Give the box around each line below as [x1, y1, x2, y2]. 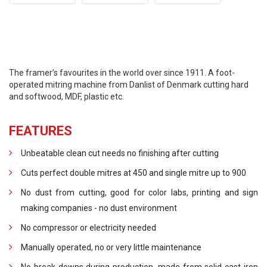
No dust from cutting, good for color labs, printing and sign [21, 188, 258, 198]
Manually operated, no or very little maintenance [21, 243, 201, 253]
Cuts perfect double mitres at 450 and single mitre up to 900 [21, 168, 246, 178]
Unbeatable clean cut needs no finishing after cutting [21, 148, 219, 159]
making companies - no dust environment [21, 203, 177, 213]
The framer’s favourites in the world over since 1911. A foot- [9, 68, 235, 78]
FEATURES [9, 123, 72, 139]
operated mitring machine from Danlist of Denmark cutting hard [9, 80, 249, 90]
